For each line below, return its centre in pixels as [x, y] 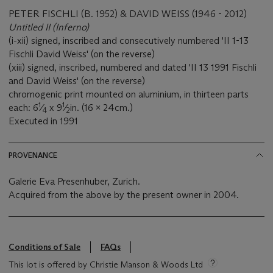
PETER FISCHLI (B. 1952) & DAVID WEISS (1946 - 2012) [128, 14]
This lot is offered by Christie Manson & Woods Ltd [106, 265]
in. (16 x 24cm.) [101, 108]
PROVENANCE [33, 155]
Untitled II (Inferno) [49, 27]
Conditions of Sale [44, 247]
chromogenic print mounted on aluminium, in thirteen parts [129, 94]
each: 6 [23, 108]
